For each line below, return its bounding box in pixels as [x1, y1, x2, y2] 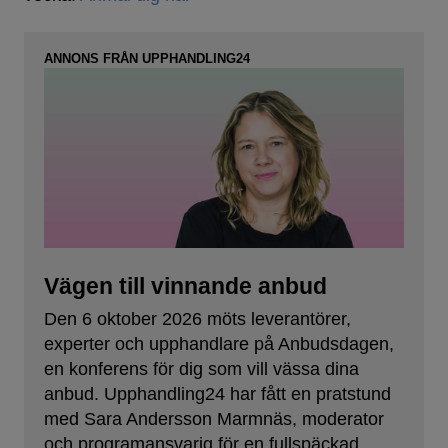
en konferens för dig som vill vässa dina [44, 359, 359, 379]
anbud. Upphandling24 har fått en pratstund [44, 384, 391, 404]
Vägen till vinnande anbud [44, 272, 327, 299]
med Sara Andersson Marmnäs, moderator [44, 409, 384, 429]
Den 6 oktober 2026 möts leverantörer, [44, 309, 351, 329]
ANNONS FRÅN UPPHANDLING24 [44, 51, 250, 66]
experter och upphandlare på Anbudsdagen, [44, 334, 394, 354]
